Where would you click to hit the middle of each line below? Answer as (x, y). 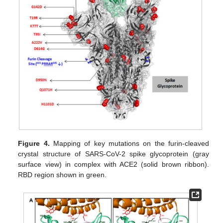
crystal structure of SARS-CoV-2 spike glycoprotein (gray (113, 154)
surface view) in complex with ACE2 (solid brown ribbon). (113, 165)
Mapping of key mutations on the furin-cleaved (129, 144)
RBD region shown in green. (62, 175)
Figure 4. (34, 144)
